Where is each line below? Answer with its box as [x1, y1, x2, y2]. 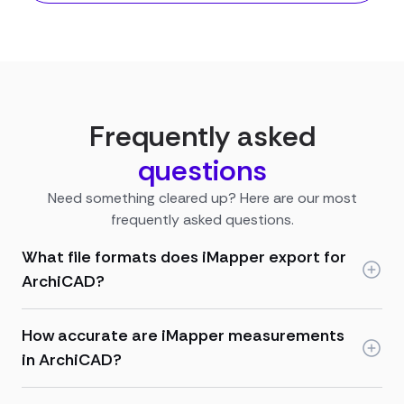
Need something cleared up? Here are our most [47, 188, 357, 208]
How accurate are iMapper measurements [22, 325, 344, 347]
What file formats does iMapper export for [22, 246, 346, 269]
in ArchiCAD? [22, 349, 122, 372]
